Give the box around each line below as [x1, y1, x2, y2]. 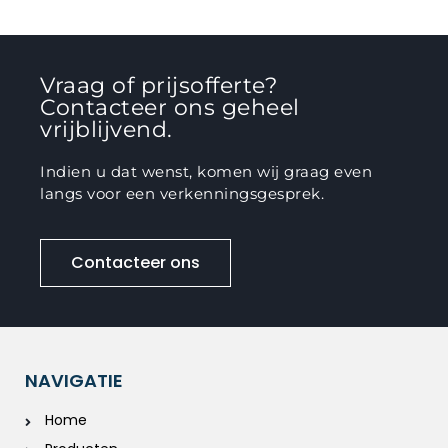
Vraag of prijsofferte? [40, 72, 277, 100]
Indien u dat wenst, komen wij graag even [40, 162, 372, 182]
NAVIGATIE [25, 368, 123, 394]
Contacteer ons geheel [40, 94, 300, 122]
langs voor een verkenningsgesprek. [40, 184, 324, 204]
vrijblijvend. [40, 116, 173, 144]
